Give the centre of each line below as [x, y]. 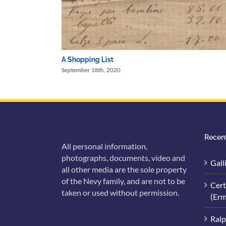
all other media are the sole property [124, 169]
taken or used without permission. [120, 193]
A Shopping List [87, 60]
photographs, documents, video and [123, 158]
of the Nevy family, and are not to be [123, 181]
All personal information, [104, 146]
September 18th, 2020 [91, 70]
